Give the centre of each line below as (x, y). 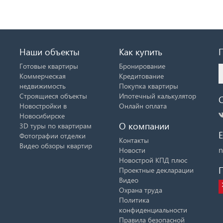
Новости (132, 150)
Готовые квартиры (49, 66)
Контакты (134, 140)
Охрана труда (141, 190)
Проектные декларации (156, 170)
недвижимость (43, 86)
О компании (144, 125)
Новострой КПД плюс (153, 160)
